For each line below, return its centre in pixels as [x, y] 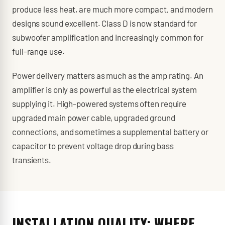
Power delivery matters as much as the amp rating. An [108, 75]
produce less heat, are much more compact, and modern [113, 9]
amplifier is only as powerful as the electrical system [104, 89]
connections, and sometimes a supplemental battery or [110, 132]
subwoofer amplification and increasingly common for [108, 37]
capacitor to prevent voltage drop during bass [93, 146]
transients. [32, 160]
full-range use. [38, 51]
